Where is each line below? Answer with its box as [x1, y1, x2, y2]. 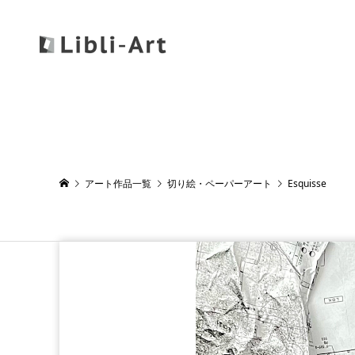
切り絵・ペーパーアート [166, 177, 272, 191]
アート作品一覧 [84, 177, 151, 191]
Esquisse [287, 177, 326, 191]
